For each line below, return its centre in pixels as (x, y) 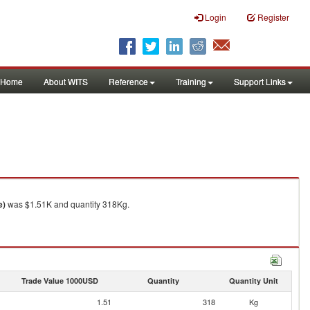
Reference (128, 81)
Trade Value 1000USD (60, 281)
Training (191, 81)
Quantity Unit (253, 281)
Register (273, 17)
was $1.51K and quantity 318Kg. (67, 204)
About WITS (66, 81)
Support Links (260, 81)
